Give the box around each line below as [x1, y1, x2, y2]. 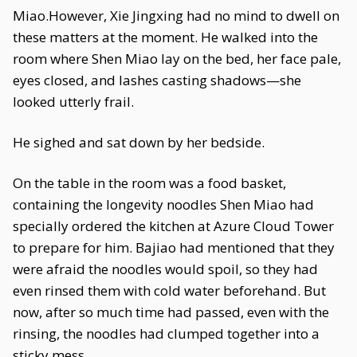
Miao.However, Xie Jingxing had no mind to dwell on [13, 6, 339, 25]
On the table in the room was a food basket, [13, 174, 286, 192]
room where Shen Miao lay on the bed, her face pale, [13, 49, 341, 68]
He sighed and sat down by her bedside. [13, 133, 265, 151]
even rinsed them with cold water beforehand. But [13, 281, 326, 300]
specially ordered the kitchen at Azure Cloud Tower [13, 217, 334, 235]
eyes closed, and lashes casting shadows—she [13, 71, 301, 89]
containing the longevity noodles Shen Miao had [13, 195, 314, 214]
